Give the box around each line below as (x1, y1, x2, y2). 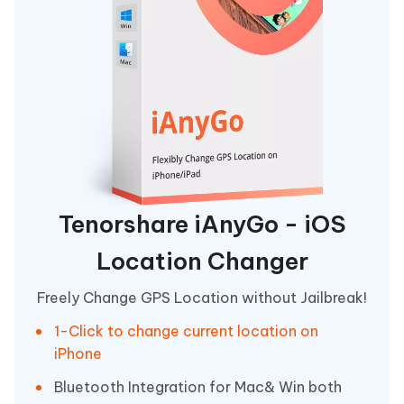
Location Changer (96, 246, 308, 277)
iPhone (54, 344, 102, 363)
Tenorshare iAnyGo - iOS (58, 209, 346, 240)
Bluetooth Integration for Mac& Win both (54, 378, 342, 397)
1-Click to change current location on (54, 322, 318, 341)
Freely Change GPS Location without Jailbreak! (37, 289, 367, 308)
